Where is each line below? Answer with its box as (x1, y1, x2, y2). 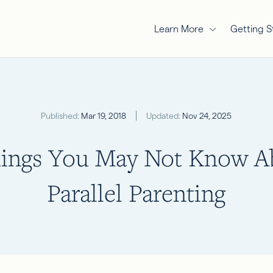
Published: (41, 111, 80, 121)
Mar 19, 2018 (79, 111, 127, 121)
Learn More (154, 23, 204, 34)
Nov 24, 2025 (180, 111, 232, 121)
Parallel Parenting (47, 176, 226, 208)
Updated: (146, 111, 181, 121)
